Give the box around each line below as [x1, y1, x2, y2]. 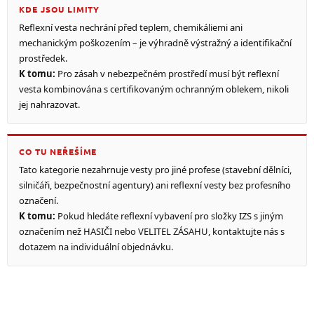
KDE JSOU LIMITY [19, 3, 100, 15]
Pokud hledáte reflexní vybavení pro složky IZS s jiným [55, 209, 283, 222]
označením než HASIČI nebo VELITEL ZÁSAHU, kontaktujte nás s [19, 224, 285, 238]
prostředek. [19, 51, 67, 64]
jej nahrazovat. [19, 97, 80, 111]
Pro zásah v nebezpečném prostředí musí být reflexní [55, 67, 279, 80]
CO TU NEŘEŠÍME [19, 145, 97, 157]
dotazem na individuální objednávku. [19, 240, 173, 253]
